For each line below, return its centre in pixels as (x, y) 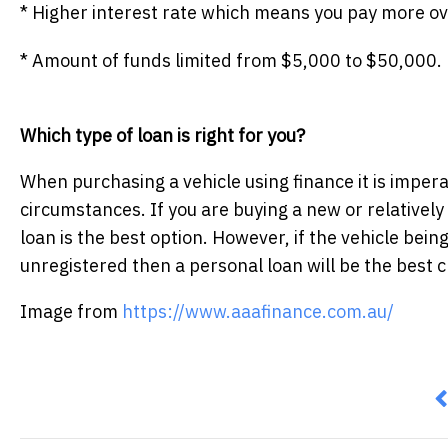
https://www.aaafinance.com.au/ (258, 312)
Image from (71, 312)
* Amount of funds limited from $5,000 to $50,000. (231, 61)
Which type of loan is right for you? (162, 136)
